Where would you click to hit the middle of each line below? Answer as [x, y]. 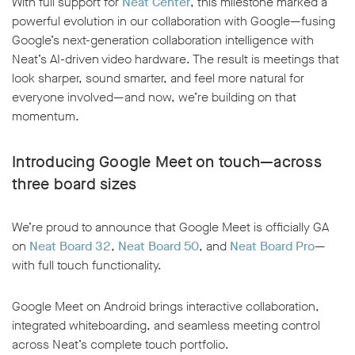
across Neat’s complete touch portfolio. [120, 345]
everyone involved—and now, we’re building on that [154, 97]
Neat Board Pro [272, 246]
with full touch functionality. [87, 265]
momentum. [46, 116]
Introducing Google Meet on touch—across [167, 162]
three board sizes [74, 185]
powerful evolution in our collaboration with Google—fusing [174, 21]
